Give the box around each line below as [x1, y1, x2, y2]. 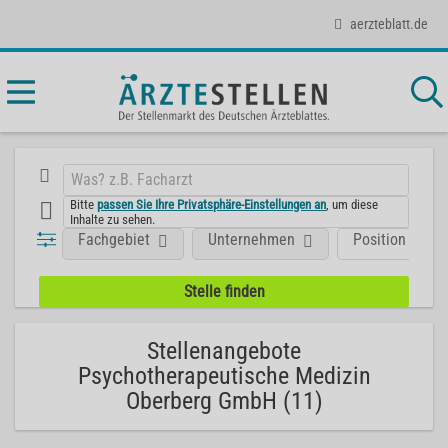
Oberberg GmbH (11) [125, 387, 323, 415]
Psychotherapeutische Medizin [77, 362, 371, 390]
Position [353, 229, 407, 249]
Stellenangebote [147, 337, 301, 365]
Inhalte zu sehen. [70, 211, 156, 227]
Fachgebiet [78, 229, 151, 249]
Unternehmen [208, 229, 296, 249]
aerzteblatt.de [350, 15, 428, 32]
